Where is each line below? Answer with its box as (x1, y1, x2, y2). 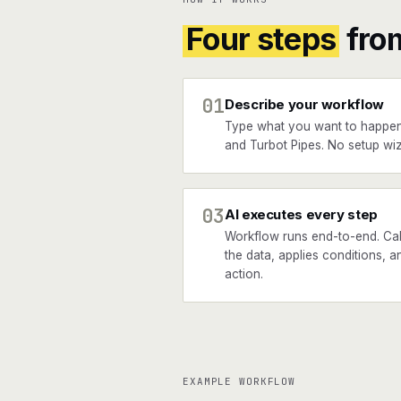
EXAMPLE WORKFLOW (183, 375, 296, 388)
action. (225, 267, 263, 281)
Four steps (186, 21, 337, 57)
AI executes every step (225, 206, 378, 223)
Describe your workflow (225, 96, 384, 113)
